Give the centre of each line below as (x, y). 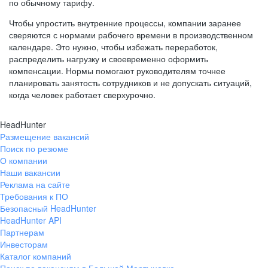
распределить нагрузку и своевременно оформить (109, 59)
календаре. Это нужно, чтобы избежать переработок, (113, 47)
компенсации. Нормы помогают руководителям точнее (117, 71)
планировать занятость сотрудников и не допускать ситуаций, (130, 83)
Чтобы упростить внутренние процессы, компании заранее (125, 23)
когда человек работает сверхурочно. (82, 95)
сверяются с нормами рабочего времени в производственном (131, 35)
